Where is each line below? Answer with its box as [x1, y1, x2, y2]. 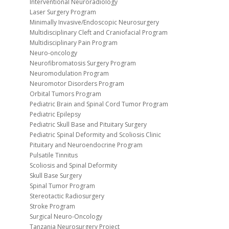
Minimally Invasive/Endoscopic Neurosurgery [29, 18, 159, 27]
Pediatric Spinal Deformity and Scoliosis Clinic [29, 130, 161, 140]
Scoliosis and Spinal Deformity [29, 161, 117, 170]
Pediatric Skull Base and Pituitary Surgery [29, 120, 147, 129]
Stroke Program [29, 202, 75, 211]
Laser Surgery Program [29, 8, 96, 17]
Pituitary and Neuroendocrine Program [29, 141, 143, 150]
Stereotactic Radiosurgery [29, 192, 104, 201]
